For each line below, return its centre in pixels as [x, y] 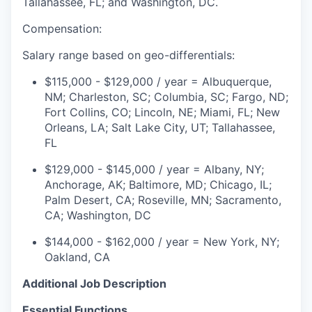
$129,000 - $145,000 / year [117, 169]
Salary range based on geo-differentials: [128, 55]
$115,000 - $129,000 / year [116, 81]
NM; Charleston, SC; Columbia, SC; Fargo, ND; [166, 97]
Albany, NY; [234, 169]
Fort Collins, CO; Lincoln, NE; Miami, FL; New [162, 112]
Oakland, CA [77, 257]
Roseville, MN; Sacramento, [210, 200]
